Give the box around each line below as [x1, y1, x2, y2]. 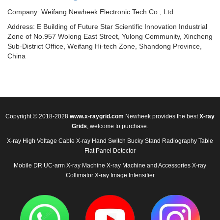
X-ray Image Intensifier [94, 172, 155, 179]
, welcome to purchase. [87, 123, 148, 130]
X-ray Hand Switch [76, 137, 126, 145]
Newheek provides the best [124, 113, 199, 120]
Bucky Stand [127, 137, 161, 145]
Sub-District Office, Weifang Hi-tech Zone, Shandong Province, [7, 42, 202, 51]
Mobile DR [14, 162, 42, 169]
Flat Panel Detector [84, 147, 136, 155]
